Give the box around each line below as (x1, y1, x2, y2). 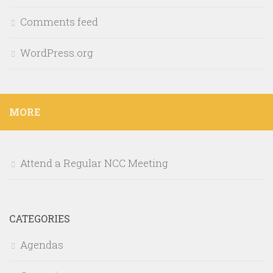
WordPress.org (20, 46, 93, 60)
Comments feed (20, 15, 98, 29)
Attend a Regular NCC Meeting (20, 156, 168, 171)
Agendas (20, 238, 63, 252)
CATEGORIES (9, 212, 70, 225)
